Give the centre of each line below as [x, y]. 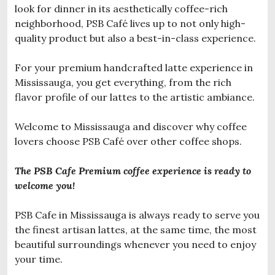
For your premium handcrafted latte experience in [134, 67]
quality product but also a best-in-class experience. [135, 38]
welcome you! [45, 185]
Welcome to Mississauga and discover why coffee [131, 126]
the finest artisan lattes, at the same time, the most [136, 229]
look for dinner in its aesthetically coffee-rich [121, 8]
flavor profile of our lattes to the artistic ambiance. [135, 97]
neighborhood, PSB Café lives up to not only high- [130, 23]
